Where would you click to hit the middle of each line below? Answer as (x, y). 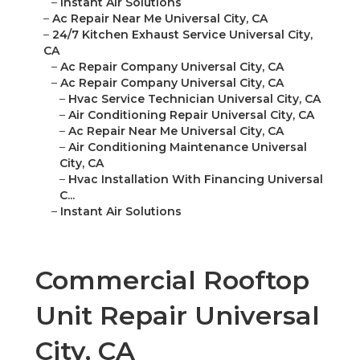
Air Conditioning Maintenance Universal (188, 147)
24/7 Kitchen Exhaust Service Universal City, (182, 35)
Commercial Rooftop (172, 280)
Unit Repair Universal (178, 316)
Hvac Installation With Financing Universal (196, 180)
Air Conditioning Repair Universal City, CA (191, 115)
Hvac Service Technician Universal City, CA (194, 99)
